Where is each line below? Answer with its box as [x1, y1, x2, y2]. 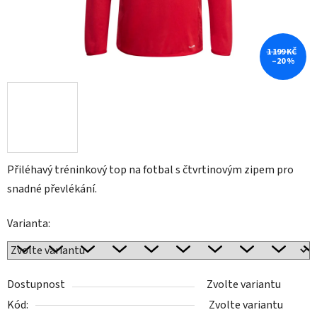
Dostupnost [7, 277, 65, 293]
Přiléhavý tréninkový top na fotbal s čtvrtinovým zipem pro [7, 162, 294, 178]
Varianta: [7, 216, 50, 232]
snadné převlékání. [7, 181, 97, 197]
